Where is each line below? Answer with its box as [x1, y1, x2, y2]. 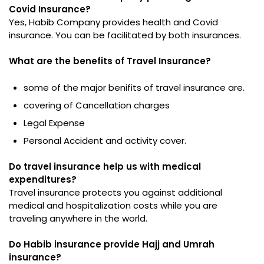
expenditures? [9, 173, 77, 186]
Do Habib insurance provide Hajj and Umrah [9, 238, 214, 250]
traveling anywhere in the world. [9, 212, 147, 225]
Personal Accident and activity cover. [24, 134, 189, 147]
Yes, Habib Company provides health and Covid [9, 16, 218, 28]
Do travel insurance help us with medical [9, 160, 201, 173]
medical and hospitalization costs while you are [9, 199, 217, 212]
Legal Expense [24, 117, 85, 129]
